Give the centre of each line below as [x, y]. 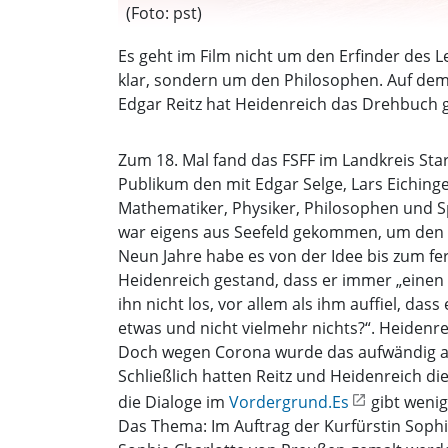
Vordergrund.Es [289, 402]
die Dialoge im [173, 402]
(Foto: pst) [164, 13]
